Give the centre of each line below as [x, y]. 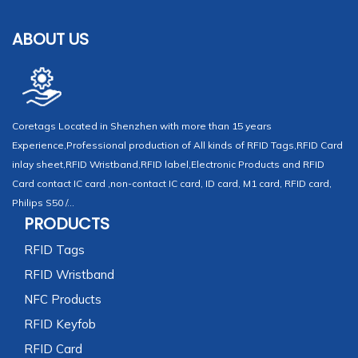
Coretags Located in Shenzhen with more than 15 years [142, 125]
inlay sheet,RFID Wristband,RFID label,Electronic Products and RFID [168, 164]
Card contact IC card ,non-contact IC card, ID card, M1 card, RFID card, [172, 183]
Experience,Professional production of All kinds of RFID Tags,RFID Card [177, 145]
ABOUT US [50, 39]
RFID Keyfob [60, 324]
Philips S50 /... [43, 202]
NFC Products [63, 299]
